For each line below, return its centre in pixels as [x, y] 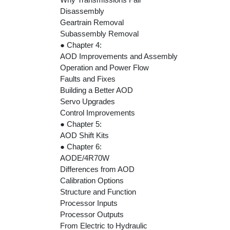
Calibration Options [92, 180]
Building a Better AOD [97, 90]
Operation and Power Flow [104, 67]
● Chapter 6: [81, 146]
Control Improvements [98, 112]
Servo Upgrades [88, 101]
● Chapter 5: [81, 124]
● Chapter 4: [81, 45]
